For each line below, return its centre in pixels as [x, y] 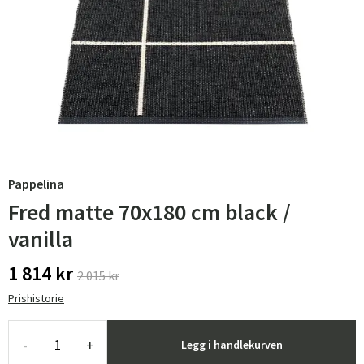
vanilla [41, 239]
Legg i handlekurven [232, 344]
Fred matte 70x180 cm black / [149, 212]
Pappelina [36, 184]
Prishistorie [36, 298]
